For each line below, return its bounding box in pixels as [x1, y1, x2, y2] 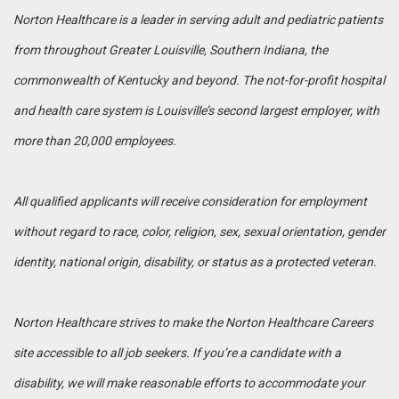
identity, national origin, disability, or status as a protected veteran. [13, 254, 377, 269]
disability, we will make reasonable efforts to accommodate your [13, 375, 365, 390]
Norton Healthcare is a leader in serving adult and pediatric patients [13, 12, 383, 27]
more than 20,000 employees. [13, 133, 176, 148]
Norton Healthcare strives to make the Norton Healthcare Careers [13, 314, 373, 330]
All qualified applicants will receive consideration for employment [13, 193, 367, 208]
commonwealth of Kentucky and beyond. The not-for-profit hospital [13, 72, 385, 87]
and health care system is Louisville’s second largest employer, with [13, 102, 379, 118]
